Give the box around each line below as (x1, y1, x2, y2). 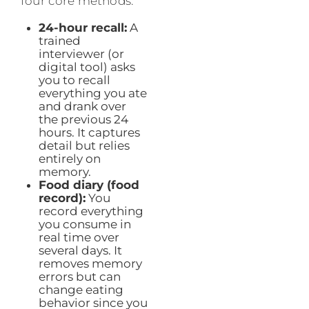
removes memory (38, 257, 142, 271)
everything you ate (38, 86, 147, 101)
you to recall (38, 73, 110, 88)
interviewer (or (38, 47, 124, 61)
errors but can (38, 270, 121, 284)
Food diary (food (38, 178, 139, 192)
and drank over (38, 99, 126, 114)
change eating (38, 283, 123, 297)
